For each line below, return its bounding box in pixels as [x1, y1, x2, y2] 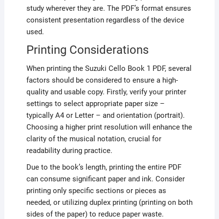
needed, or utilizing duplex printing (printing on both [26, 197, 193, 207]
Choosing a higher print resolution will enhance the [26, 122, 192, 131]
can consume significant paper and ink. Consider [26, 174, 185, 183]
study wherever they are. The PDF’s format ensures [26, 3, 191, 13]
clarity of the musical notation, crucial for [26, 134, 161, 143]
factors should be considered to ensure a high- [26, 75, 178, 85]
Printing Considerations [26, 43, 149, 57]
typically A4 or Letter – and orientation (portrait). [26, 110, 185, 120]
